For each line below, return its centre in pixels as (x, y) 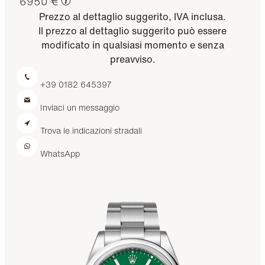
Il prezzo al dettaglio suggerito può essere (132, 30)
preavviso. (132, 59)
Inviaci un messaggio (80, 107)
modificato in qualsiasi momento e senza (132, 45)
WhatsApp (60, 153)
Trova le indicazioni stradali (91, 130)
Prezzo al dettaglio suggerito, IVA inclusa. (132, 16)
